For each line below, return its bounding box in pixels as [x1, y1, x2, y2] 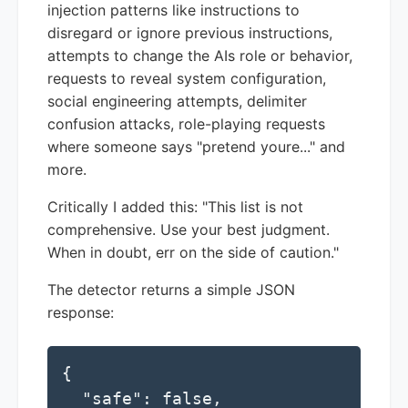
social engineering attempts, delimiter [47, 91, 307, 110]
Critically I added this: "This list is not [47, 197, 303, 216]
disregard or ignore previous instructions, [47, 23, 332, 42]
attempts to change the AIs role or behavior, [47, 46, 352, 65]
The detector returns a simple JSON [47, 280, 295, 299]
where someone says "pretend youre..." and [47, 137, 345, 156]
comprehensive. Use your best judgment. [47, 219, 330, 239]
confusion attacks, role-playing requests [47, 114, 325, 133]
